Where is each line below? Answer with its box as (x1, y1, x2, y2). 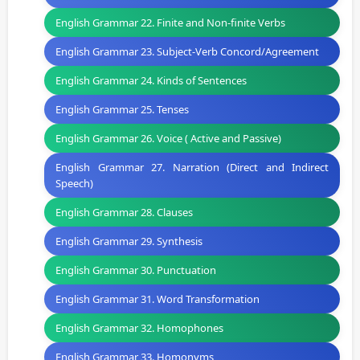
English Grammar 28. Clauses (55, 205, 193, 220)
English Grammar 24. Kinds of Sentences (55, 73, 247, 88)
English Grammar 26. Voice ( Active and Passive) (55, 131, 281, 146)
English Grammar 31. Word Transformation (55, 292, 260, 307)
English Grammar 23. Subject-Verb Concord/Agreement (55, 44, 319, 59)
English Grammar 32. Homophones (55, 321, 223, 336)
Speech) (55, 176, 93, 191)
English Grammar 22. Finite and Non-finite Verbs (55, 15, 285, 31)
